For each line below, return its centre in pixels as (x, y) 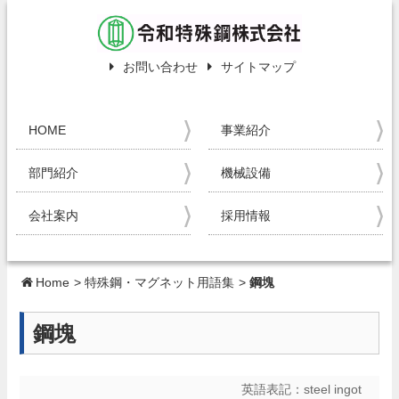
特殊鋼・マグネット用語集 (159, 283)
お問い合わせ (158, 67)
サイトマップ (256, 67)
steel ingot (333, 389)
